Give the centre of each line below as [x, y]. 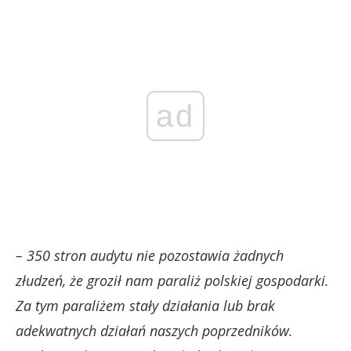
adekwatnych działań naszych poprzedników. [154, 331]
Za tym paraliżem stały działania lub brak [145, 306]
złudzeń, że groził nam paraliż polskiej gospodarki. [172, 280]
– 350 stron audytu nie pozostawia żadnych [150, 255]
